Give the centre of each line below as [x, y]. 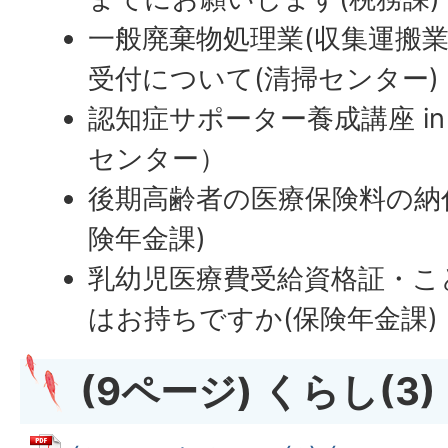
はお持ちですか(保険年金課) [263, 318]
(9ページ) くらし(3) [258, 391]
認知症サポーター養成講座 [256, 118]
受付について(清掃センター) [264, 78]
